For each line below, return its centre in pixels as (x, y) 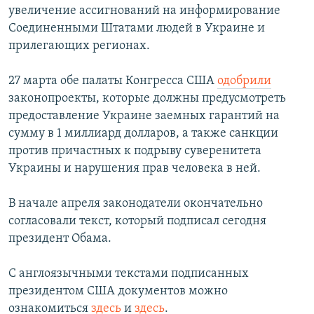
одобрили (244, 81)
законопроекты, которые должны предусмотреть (147, 99)
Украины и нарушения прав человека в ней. (135, 169)
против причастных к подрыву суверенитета (135, 151)
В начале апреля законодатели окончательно (136, 204)
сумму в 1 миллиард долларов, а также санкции (143, 134)
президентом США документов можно (118, 292)
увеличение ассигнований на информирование (144, 11)
